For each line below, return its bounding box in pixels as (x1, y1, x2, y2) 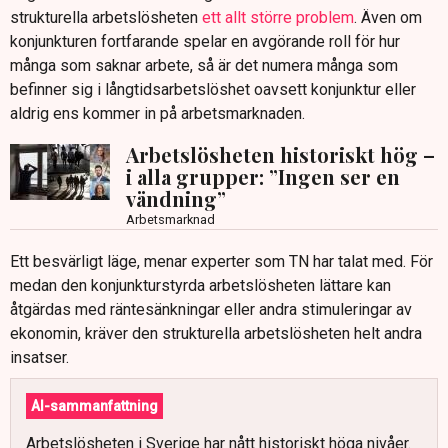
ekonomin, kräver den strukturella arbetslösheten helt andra (10, 324, 422, 344)
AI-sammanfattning (31, 398, 158, 415)
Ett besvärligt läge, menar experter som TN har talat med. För (10, 252, 433, 272)
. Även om (354, 8, 422, 28)
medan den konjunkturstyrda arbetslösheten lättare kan (10, 276, 391, 296)
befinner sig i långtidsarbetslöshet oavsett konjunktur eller (10, 80, 416, 100)
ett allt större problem (202, 8, 354, 28)
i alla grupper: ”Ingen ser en (126, 163, 400, 191)
